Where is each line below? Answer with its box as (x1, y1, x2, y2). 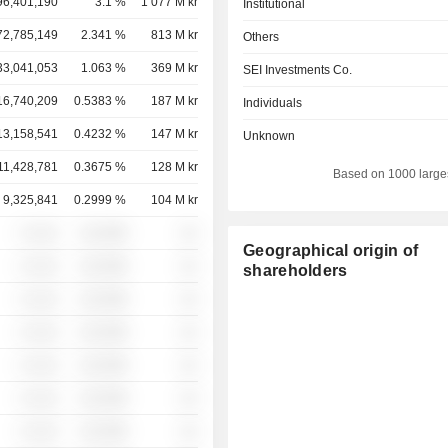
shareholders (243, 262, 348, 279)
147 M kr (150, 127, 198, 141)
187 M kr (150, 94, 198, 108)
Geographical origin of (243, 242, 419, 259)
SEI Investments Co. (243, 63, 353, 77)
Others (243, 30, 280, 44)
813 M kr (150, 28, 198, 42)
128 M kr (150, 160, 198, 174)
